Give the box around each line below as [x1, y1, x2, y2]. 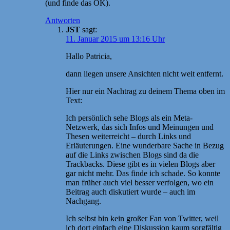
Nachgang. [66, 196, 101, 205]
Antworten [45, 15, 80, 25]
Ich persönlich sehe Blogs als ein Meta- [66, 113, 193, 122]
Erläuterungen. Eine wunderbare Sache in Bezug [66, 141, 224, 150]
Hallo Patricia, [66, 51, 112, 61]
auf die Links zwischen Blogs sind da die [66, 150, 199, 159]
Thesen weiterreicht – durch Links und [66, 131, 191, 141]
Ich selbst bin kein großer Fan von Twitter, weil [66, 214, 219, 223]
